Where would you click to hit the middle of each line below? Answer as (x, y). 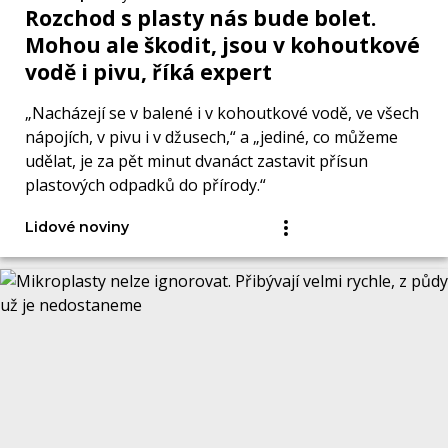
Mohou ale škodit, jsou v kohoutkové (222, 45)
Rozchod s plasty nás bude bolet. (200, 18)
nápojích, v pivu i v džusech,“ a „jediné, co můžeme (211, 137)
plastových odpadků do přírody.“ (145, 185)
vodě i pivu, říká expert (148, 72)
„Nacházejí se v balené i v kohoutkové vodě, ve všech (222, 113)
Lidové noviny (77, 227)
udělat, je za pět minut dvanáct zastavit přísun (196, 161)
